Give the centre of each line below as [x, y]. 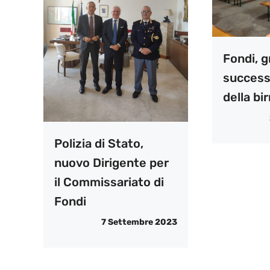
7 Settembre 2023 [139, 222]
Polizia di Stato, [99, 144]
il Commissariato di [109, 182]
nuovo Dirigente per [111, 163]
